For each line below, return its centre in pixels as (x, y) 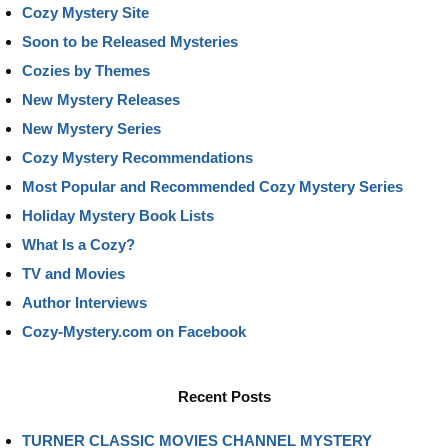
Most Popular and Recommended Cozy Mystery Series (212, 186)
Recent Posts (224, 396)
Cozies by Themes (86, 70)
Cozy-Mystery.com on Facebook (134, 331)
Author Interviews (84, 302)
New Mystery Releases (101, 99)
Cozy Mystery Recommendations (137, 157)
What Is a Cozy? (78, 244)
